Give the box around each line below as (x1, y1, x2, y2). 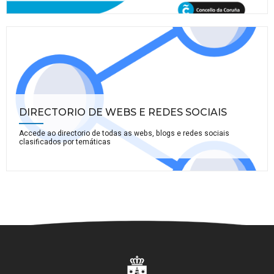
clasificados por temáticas (19, 136, 111, 147)
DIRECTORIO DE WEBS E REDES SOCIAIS (19, 106, 227, 118)
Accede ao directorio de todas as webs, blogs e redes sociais (19, 127, 229, 139)
